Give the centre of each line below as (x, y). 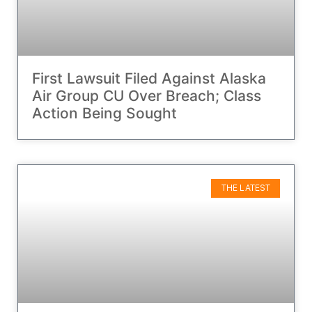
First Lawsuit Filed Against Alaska (149, 79)
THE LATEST (245, 188)
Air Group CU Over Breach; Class (147, 96)
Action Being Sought (104, 114)
